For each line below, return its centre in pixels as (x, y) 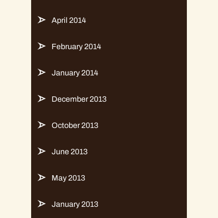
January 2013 (75, 204)
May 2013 (68, 178)
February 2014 (76, 47)
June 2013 (70, 152)
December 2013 (79, 99)
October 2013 (75, 126)
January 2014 (75, 73)
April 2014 (69, 20)
